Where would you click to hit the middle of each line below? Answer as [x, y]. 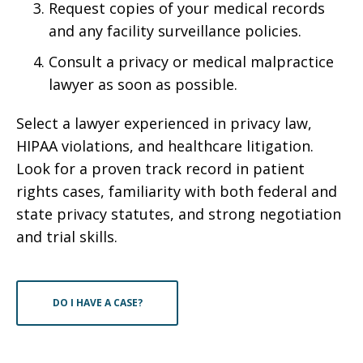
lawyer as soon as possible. [143, 84]
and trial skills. [67, 237]
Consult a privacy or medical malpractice [191, 62]
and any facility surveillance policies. [175, 31]
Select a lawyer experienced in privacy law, [164, 123]
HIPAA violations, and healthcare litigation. [165, 146]
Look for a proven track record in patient [160, 169]
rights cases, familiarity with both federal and [177, 191]
